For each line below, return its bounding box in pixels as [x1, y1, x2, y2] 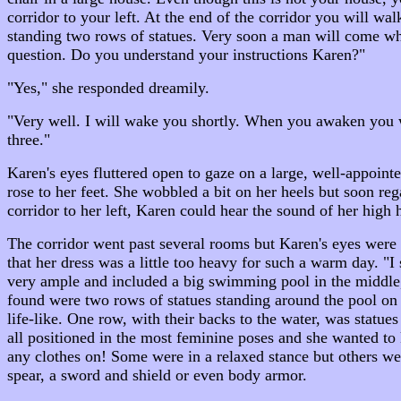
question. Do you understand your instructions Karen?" [7, 46, 365, 64]
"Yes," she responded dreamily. [7, 79, 209, 97]
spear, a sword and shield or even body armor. [7, 366, 307, 384]
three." [7, 131, 50, 149]
